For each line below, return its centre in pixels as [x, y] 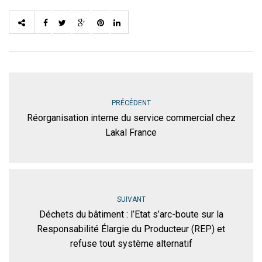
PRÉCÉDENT [131, 103]
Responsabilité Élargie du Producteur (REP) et [131, 229]
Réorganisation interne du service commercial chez [131, 118]
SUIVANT [131, 199]
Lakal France [131, 132]
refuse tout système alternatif [131, 243]
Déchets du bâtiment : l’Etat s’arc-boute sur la [131, 214]
